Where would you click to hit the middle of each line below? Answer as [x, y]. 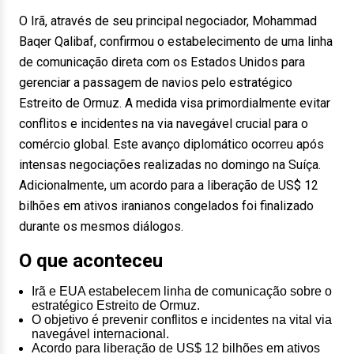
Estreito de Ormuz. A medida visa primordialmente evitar [175, 103]
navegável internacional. [100, 334]
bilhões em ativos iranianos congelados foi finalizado [166, 206]
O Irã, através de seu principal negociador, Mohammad [168, 21]
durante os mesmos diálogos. [101, 226]
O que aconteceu [91, 261]
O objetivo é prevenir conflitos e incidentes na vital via [182, 320]
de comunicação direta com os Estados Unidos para [162, 62]
